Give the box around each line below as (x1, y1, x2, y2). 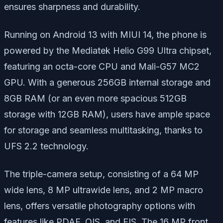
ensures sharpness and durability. (4, 1, 140, 12)
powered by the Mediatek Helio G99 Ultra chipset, (4, 45, 212, 56)
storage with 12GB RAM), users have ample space (4, 109, 210, 119)
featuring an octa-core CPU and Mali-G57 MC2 (4, 61, 200, 72)
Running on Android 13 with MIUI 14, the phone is (4, 29, 207, 40)
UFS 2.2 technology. (4, 140, 89, 151)
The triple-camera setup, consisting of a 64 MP (4, 168, 199, 179)
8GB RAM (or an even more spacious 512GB (4, 93, 187, 104)
